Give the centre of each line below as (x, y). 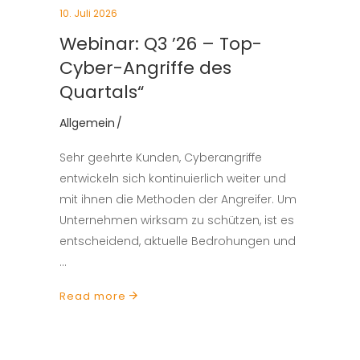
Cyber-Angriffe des (145, 68)
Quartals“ (102, 92)
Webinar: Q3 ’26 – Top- (161, 44)
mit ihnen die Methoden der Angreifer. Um (178, 199)
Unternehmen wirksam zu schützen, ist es (177, 220)
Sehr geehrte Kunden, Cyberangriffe (161, 157)
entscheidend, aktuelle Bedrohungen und (178, 241)
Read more (93, 297)
